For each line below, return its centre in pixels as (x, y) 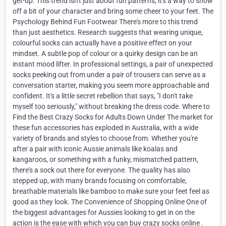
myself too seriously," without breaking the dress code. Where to (111, 107)
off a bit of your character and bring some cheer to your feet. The (113, 11)
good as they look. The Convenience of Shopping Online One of (110, 202)
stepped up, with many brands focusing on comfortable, (100, 181)
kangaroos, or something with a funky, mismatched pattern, (105, 160)
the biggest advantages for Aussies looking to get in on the (104, 213)
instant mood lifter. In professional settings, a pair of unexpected (113, 64)
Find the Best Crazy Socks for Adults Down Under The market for (113, 117)
